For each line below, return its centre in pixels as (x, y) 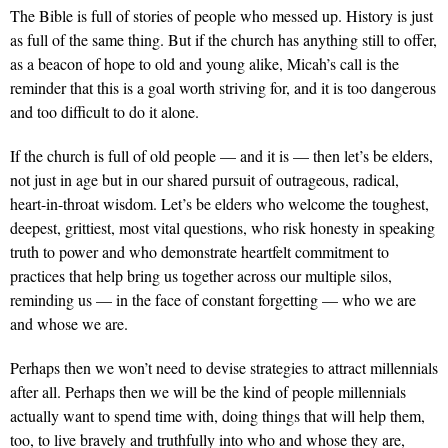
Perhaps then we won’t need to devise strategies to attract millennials (224, 368)
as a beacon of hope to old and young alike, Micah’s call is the (204, 64)
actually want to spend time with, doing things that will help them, (217, 416)
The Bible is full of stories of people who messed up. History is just (221, 16)
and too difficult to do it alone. (104, 112)
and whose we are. (69, 324)
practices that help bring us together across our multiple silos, (201, 276)
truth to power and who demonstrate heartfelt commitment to (199, 252)
